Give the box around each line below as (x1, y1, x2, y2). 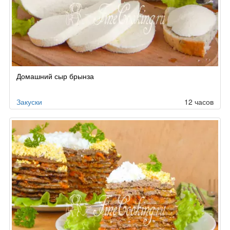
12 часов (184, 97, 214, 107)
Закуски (16, 97, 42, 107)
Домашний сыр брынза (16, 71, 94, 82)
